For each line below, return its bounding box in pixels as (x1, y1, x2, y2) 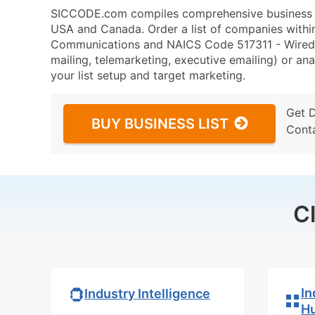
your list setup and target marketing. (51, 68, 245, 82)
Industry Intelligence (84, 285, 210, 301)
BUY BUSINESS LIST (91, 115, 229, 132)
